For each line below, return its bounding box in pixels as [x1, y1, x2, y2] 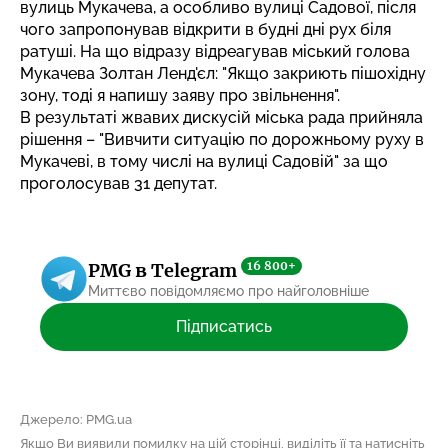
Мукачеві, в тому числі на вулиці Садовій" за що [20, 151, 388, 171]
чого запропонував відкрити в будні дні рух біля [20, 19, 391, 39]
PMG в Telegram [88, 259, 241, 282]
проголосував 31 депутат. [20, 173, 217, 193]
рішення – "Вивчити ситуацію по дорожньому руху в [20, 129, 424, 149]
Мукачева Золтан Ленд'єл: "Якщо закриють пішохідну [20, 63, 426, 83]
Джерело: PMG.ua [20, 411, 132, 427]
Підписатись [176, 316, 272, 336]
